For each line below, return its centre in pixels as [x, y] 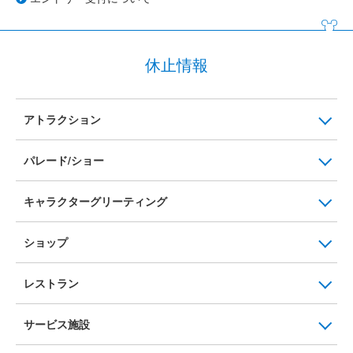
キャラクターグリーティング [95, 201]
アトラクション [62, 119]
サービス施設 [57, 324]
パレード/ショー [64, 160]
